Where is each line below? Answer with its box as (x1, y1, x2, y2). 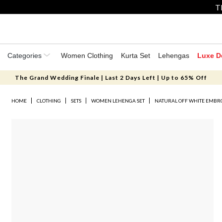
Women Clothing (61, 52, 113, 59)
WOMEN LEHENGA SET (91, 98, 145, 104)
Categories (7, 52, 44, 59)
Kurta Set (121, 52, 150, 59)
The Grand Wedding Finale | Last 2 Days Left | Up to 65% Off (14, 74, 207, 81)
